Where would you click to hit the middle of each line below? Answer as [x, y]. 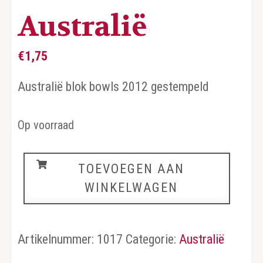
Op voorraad [46, 125]
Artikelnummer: [57, 239]
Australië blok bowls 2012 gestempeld [113, 87]
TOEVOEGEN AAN [131, 168]
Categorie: [152, 239]
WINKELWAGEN [131, 187]
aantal [32, 180]
